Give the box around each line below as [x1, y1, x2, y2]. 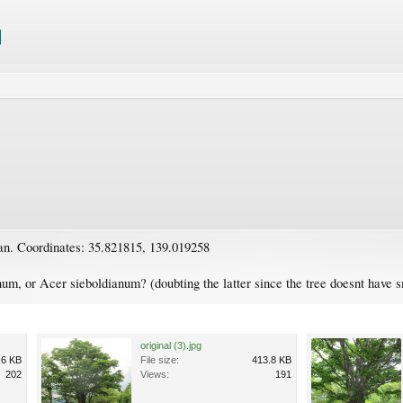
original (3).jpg [140, 339, 201, 351]
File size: [140, 354, 179, 365]
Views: [140, 368, 169, 380]
